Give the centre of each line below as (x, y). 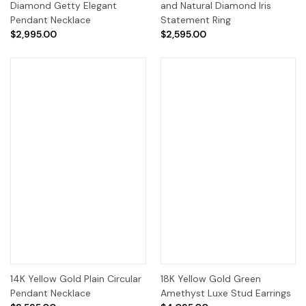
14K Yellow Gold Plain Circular (76, 278)
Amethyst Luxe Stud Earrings (225, 293)
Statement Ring (195, 20)
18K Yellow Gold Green (210, 278)
